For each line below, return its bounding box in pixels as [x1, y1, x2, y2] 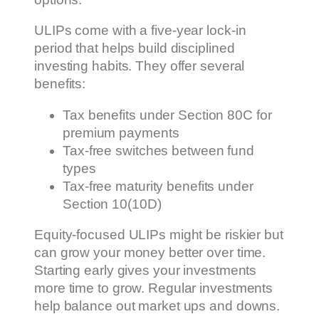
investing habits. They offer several [34, 58, 245, 74]
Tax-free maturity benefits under [63, 178, 253, 194]
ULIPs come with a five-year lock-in [34, 23, 246, 38]
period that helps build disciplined [34, 41, 235, 56]
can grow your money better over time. [34, 245, 266, 261]
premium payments [63, 125, 179, 140]
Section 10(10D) [63, 196, 162, 211]
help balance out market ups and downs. [34, 298, 281, 314]
